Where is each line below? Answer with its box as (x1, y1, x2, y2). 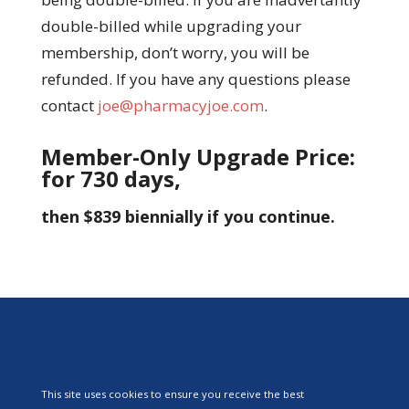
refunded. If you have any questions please (40, 68, 351, 89)
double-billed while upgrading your (40, 15, 301, 37)
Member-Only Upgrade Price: (40, 141, 355, 172)
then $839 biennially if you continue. (40, 204, 335, 227)
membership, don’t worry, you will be (40, 41, 309, 63)
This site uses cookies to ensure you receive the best (40, 386, 304, 401)
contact (40, 94, 98, 116)
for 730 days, (40, 163, 181, 194)
